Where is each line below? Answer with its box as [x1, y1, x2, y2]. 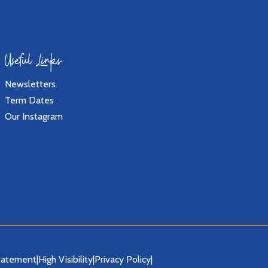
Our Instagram [4, 110, 63, 122]
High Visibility [38, 254, 93, 266]
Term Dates [4, 94, 54, 106]
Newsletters [4, 78, 56, 90]
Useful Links [4, 48, 62, 78]
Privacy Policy [95, 254, 151, 266]
